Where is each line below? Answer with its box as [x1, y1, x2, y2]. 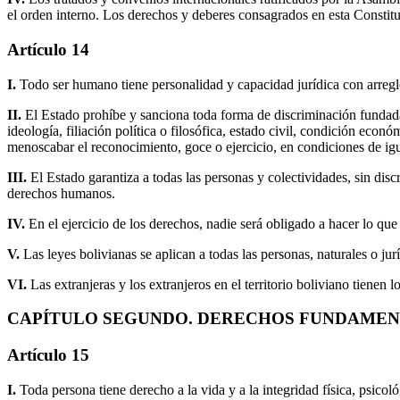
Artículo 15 [7, 346, 89, 365]
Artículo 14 [7, 39, 89, 59]
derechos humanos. [7, 185, 115, 201]
